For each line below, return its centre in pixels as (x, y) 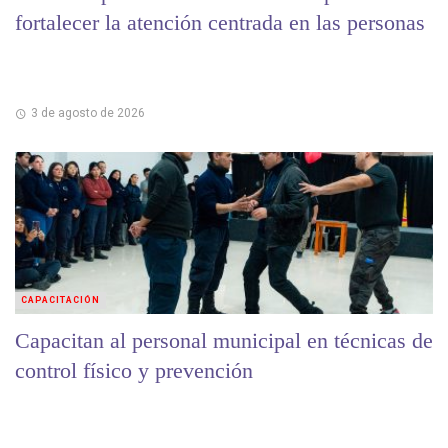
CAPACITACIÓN (60, 300)
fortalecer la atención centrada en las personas (220, 22)
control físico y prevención (134, 371)
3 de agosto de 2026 (87, 113)
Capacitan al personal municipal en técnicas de (224, 341)
